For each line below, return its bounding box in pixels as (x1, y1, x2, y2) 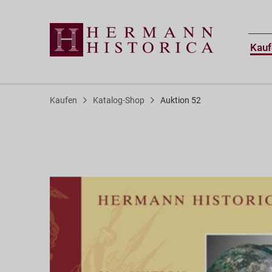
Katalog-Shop (93, 95, 144, 105)
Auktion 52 (160, 95, 201, 105)
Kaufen (50, 95, 77, 105)
